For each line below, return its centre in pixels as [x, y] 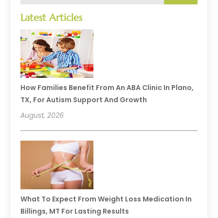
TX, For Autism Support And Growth [84, 100]
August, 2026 [42, 115]
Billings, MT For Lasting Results [75, 211]
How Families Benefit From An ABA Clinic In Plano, [107, 87]
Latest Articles [52, 18]
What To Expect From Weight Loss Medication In [106, 199]
